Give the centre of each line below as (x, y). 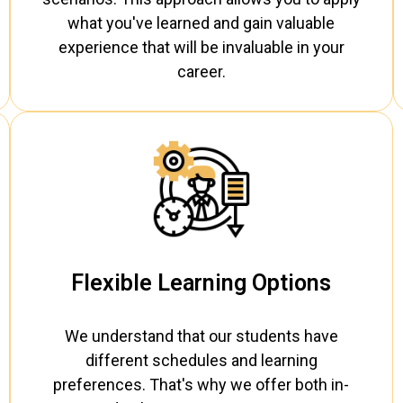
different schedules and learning (201, 360)
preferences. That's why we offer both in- (201, 384)
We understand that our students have (201, 336)
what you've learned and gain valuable (201, 23)
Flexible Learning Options (201, 282)
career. (201, 72)
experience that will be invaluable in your (201, 48)
